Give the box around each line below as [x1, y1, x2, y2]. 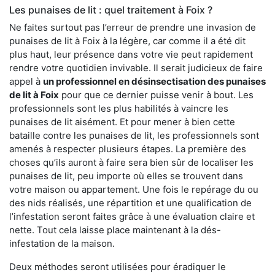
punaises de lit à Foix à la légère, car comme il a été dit [9, 35, 246, 47]
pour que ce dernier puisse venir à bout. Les [59, 89, 254, 101]
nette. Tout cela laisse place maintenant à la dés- [9, 224, 221, 236]
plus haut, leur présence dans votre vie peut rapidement [9, 48, 253, 61]
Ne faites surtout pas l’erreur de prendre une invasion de [9, 21, 256, 34]
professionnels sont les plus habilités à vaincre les [9, 103, 228, 115]
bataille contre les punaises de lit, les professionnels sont [9, 130, 259, 142]
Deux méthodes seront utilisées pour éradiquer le [9, 261, 226, 273]
